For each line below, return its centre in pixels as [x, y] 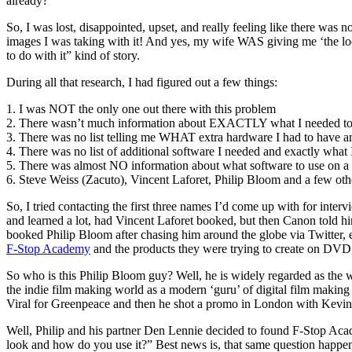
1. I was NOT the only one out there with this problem [141, 109]
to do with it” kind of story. [73, 56]
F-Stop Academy [48, 249]
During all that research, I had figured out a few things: [142, 82]
